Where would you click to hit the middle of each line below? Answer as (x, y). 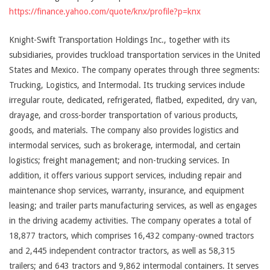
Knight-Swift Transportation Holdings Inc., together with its (119, 40)
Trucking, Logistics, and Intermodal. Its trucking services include (127, 85)
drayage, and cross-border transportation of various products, (124, 115)
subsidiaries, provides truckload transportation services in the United (135, 55)
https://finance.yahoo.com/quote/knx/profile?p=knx (105, 11)
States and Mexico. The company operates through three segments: (134, 70)
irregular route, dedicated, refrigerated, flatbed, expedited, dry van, (133, 100)
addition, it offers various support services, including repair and (125, 175)
